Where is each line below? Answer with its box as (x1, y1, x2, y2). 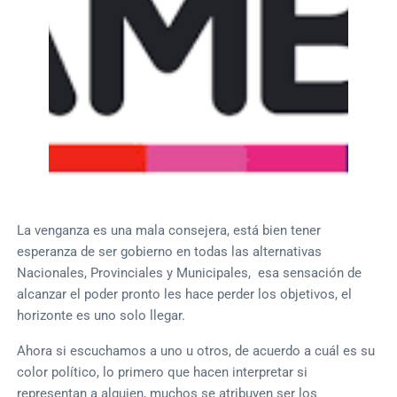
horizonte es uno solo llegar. (17, 307, 186, 323)
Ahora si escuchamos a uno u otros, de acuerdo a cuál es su (17, 342, 376, 359)
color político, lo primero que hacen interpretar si (17, 363, 308, 380)
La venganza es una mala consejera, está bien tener (17, 222, 322, 238)
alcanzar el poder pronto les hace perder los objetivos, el (17, 285, 353, 302)
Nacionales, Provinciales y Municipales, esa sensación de (17, 264, 362, 281)
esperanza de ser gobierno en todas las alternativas (17, 243, 323, 260)
